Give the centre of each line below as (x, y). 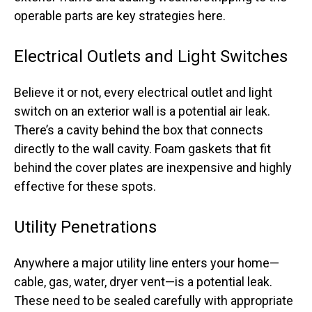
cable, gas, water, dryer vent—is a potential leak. (143, 282)
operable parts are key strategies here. (120, 16)
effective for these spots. (85, 186)
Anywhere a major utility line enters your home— (147, 263)
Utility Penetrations (85, 227)
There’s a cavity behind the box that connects (139, 130)
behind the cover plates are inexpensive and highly (153, 167)
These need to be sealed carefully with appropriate (154, 301)
